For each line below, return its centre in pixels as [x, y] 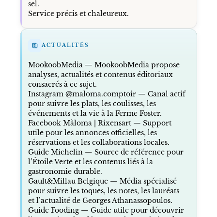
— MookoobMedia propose [131, 65]
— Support [151, 123]
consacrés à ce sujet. [62, 84]
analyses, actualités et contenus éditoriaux [100, 74]
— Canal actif [161, 94]
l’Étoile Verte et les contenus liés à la [90, 162]
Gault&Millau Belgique [68, 181]
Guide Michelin [55, 152]
